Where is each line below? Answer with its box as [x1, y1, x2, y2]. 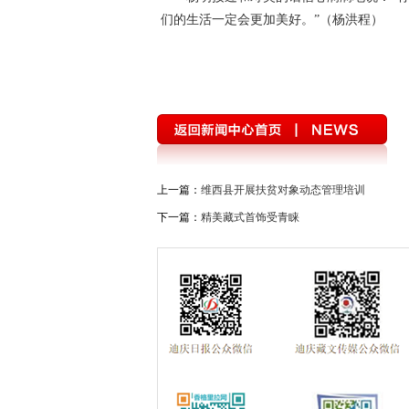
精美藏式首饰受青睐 [201, 211, 299, 224]
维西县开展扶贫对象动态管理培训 [201, 184, 365, 196]
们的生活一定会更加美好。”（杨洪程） [161, 13, 383, 26]
